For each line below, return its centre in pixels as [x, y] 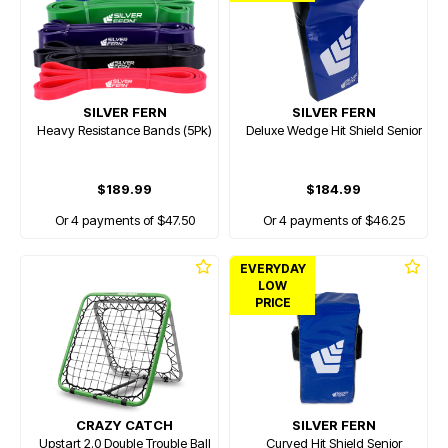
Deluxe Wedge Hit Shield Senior [333, 130]
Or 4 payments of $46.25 [333, 220]
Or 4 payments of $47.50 [124, 220]
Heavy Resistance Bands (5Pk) [124, 130]
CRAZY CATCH [124, 425]
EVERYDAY [273, 268]
